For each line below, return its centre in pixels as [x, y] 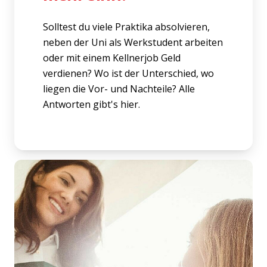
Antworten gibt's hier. [91, 104]
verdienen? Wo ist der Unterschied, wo [128, 73]
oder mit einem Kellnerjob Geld [112, 58]
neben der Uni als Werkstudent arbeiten [133, 42]
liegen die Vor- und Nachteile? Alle [119, 89]
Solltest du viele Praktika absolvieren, [126, 27]
